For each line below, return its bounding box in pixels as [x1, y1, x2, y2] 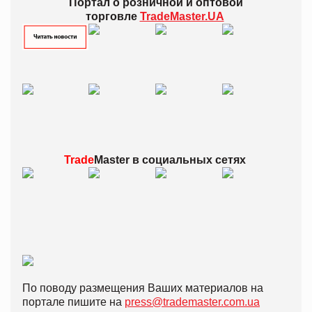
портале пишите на [22, 295, 125, 308]
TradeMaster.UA [139, 10, 224, 22]
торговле [85, 10, 140, 22]
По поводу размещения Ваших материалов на [22, 281, 263, 294]
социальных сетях [139, 153, 246, 166]
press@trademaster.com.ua [125, 295, 260, 308]
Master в [93, 153, 139, 166]
